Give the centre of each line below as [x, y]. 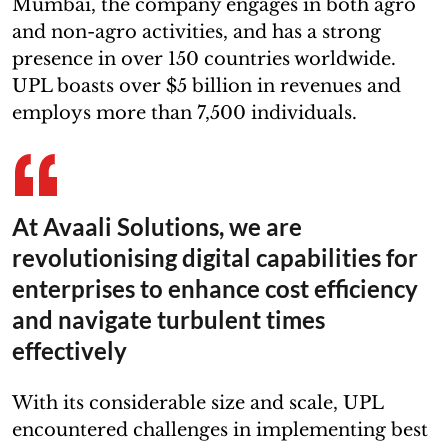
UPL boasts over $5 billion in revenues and [206, 85]
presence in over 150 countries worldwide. [204, 58]
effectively [69, 350]
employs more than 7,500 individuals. [184, 112]
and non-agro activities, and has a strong [196, 31]
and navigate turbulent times [168, 319]
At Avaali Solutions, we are [157, 226]
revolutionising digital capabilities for [215, 257]
